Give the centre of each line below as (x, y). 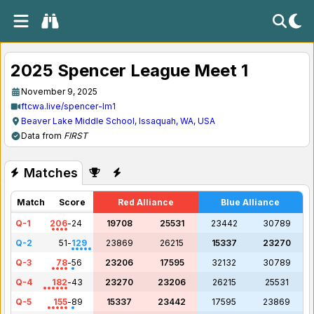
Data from (42, 136)
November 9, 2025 (59, 91)
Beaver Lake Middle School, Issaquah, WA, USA (118, 121)
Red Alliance (145, 202)
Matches (50, 173)
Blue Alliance (251, 202)
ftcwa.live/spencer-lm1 (68, 106)
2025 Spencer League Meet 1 (129, 70)
